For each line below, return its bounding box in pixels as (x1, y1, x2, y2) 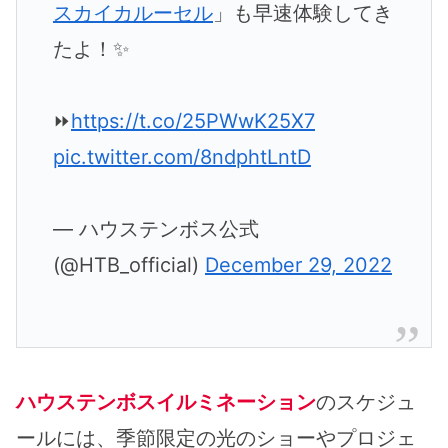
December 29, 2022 (205, 252, 392, 277)
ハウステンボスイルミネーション (16, 389, 316, 414)
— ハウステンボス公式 (53, 216, 259, 241)
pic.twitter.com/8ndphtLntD (53, 144, 311, 169)
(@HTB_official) (53, 252, 205, 277)
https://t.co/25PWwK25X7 (71, 108, 315, 133)
